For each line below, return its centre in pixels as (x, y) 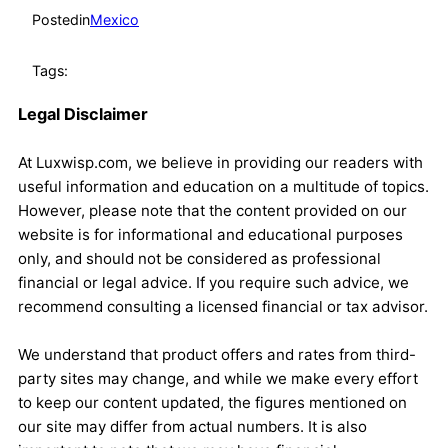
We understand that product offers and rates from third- (217, 355)
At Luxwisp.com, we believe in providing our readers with (220, 163)
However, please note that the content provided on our (212, 211)
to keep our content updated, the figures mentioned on (212, 403)
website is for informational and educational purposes (210, 235)
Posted (55, 20)
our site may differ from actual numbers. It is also (192, 427)
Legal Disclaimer (83, 114)
